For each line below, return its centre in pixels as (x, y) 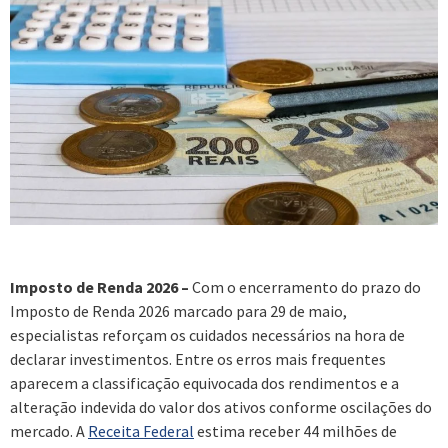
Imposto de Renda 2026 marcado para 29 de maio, (178, 310)
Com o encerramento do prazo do (305, 286)
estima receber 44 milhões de (295, 430)
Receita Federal (141, 430)
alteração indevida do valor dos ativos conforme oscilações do (221, 406)
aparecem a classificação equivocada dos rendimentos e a (204, 382)
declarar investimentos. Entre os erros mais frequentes (198, 358)
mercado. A (49, 430)
